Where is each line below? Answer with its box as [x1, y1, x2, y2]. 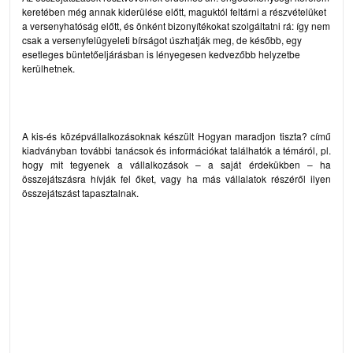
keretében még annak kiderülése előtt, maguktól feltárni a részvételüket [22, 4, 326, 18]
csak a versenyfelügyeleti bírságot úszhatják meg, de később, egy [22, 32, 302, 46]
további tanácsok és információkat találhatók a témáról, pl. [77, 143, 331, 157]
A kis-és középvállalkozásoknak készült [22, 128, 198, 143]
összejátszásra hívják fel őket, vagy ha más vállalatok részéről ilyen [22, 171, 331, 185]
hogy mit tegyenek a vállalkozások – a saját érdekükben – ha [22, 157, 331, 171]
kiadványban [22, 143, 77, 157]
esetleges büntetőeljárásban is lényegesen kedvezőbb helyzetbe [22, 46, 300, 61]
